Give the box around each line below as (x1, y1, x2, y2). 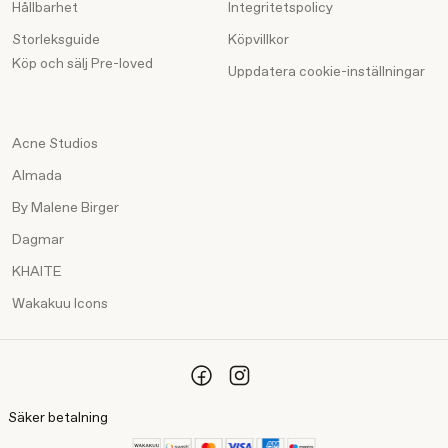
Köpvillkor (228, 31, 289, 50)
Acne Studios (12, 135, 98, 154)
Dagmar (12, 231, 64, 250)
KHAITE (12, 263, 62, 282)
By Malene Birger (12, 199, 119, 218)
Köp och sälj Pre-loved (12, 55, 153, 74)
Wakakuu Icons (12, 295, 108, 314)
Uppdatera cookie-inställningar (228, 63, 425, 82)
